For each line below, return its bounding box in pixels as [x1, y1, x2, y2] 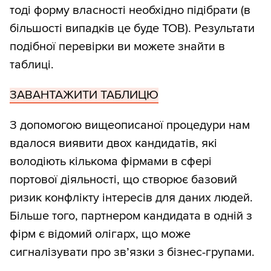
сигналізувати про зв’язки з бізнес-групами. [10, 245, 255, 260]
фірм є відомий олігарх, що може [10, 227, 191, 242]
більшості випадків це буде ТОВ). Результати [10, 21, 255, 36]
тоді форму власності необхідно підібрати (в [10, 3, 250, 18]
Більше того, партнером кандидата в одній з [10, 209, 252, 224]
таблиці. [10, 57, 54, 73]
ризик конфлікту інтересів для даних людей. [10, 191, 253, 206]
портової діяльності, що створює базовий [10, 172, 237, 188]
